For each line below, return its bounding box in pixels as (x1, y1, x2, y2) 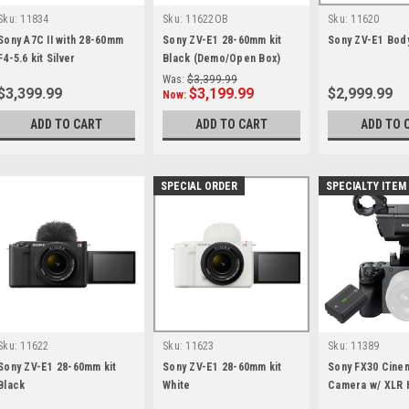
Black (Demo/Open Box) (163, 52, 281, 65)
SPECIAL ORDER (161, 180, 237, 193)
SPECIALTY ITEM (326, 180, 406, 193)
